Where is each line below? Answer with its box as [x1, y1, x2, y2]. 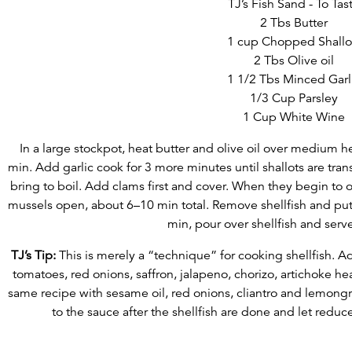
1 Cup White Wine [243, 109, 345, 126]
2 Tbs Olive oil [254, 53, 334, 69]
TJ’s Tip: [11, 247, 56, 264]
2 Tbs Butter [260, 15, 328, 31]
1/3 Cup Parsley [250, 90, 338, 107]
